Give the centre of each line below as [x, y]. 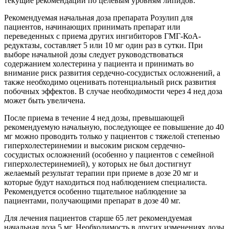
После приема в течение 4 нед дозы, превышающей [94, 118]
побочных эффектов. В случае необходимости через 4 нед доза [113, 91]
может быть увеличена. [45, 100]
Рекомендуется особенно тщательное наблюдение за [95, 191]
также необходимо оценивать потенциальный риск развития [110, 82]
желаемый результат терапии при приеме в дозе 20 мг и [101, 173]
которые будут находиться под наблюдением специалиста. [106, 182]
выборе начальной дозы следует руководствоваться [94, 54]
